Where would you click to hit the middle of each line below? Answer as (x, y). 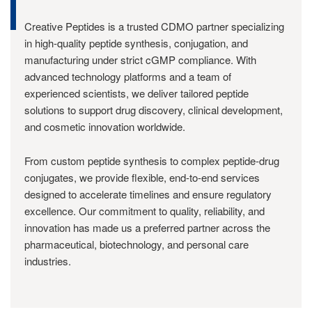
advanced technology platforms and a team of (128, 76)
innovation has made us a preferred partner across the (147, 227)
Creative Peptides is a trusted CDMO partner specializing (154, 26)
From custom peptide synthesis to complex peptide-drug (152, 161)
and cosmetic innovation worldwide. (105, 126)
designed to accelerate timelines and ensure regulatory (148, 194)
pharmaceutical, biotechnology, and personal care (136, 244)
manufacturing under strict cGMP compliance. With (140, 60)
